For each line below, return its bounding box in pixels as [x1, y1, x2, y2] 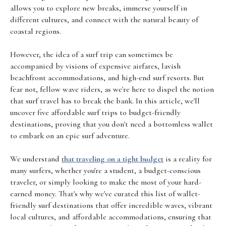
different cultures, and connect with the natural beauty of [10, 15, 198, 25]
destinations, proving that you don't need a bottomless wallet [10, 119, 213, 130]
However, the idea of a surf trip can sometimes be [10, 49, 173, 60]
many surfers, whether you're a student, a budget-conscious [10, 165, 201, 176]
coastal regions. [10, 26, 61, 37]
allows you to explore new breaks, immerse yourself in [10, 3, 187, 14]
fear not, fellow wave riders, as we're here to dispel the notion [10, 84, 214, 95]
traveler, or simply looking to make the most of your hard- [10, 177, 201, 188]
